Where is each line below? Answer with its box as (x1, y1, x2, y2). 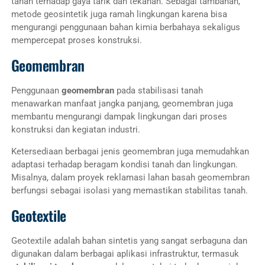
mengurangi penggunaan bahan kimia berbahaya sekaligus (11, 21, 240, 33)
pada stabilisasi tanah (114, 85, 203, 96)
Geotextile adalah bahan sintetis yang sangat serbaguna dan (11, 235, 247, 246)
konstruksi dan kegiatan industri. (11, 124, 140, 135)
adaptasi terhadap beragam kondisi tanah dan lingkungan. (11, 159, 238, 170)
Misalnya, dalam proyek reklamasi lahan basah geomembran (11, 172, 250, 183)
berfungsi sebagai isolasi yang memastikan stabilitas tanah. (11, 185, 248, 196)
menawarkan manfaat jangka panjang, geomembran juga (11, 98, 233, 109)
